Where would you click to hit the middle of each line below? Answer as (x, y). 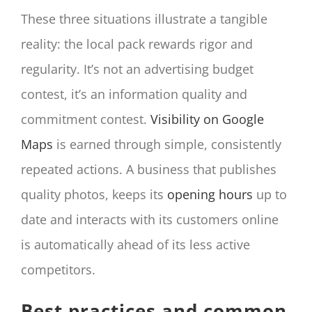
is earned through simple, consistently (167, 145)
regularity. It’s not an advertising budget (137, 69)
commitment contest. (86, 119)
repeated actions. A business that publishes (149, 170)
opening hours (210, 195)
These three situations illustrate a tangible (144, 19)
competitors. (58, 270)
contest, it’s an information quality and (134, 94)
